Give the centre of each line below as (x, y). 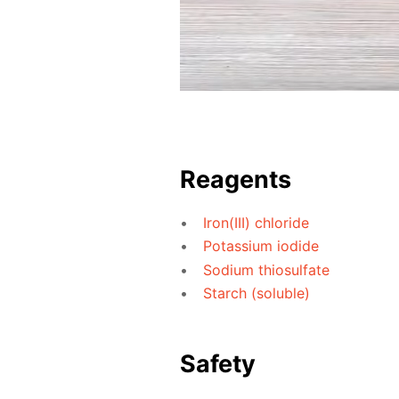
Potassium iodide (261, 246)
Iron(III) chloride (256, 222)
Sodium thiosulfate (266, 269)
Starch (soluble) (256, 293)
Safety (218, 364)
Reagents (236, 179)
